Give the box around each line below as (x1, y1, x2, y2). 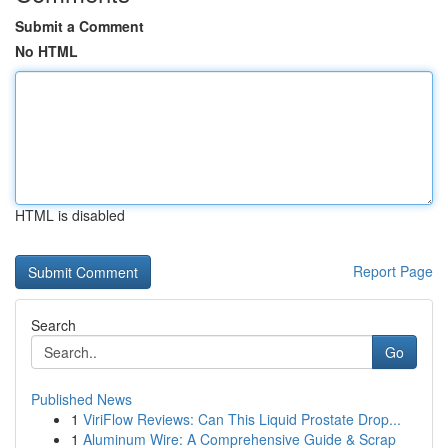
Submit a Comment (15, 16, 144, 36)
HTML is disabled (15, 205, 125, 225)
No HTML (15, 41, 78, 61)
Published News (31, 389, 132, 409)
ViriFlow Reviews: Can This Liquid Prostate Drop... (83, 409, 401, 429)
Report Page (353, 261, 433, 281)
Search (31, 315, 76, 335)
